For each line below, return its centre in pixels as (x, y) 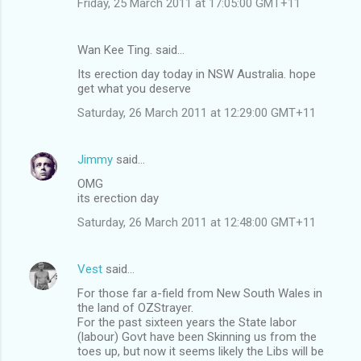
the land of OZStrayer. (135, 307)
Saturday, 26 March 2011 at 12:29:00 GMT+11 (197, 112)
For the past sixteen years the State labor (187, 322)
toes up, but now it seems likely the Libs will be (201, 351)
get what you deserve (134, 88)
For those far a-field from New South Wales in (200, 293)
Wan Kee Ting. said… (131, 50)
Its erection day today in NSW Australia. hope (197, 74)
